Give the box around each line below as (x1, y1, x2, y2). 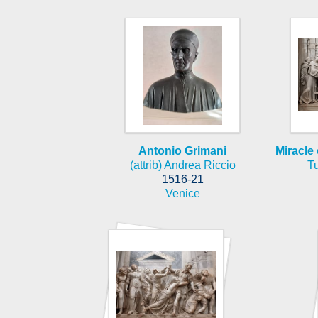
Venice (165, 187, 200, 199)
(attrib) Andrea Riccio (129, 158, 236, 171)
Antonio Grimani (138, 144, 226, 157)
